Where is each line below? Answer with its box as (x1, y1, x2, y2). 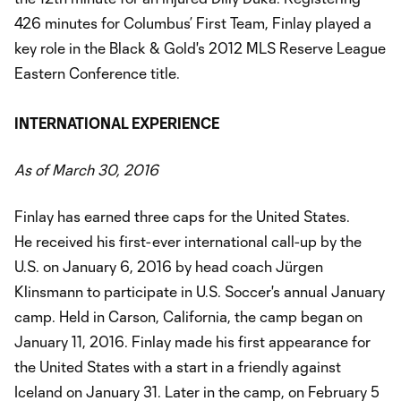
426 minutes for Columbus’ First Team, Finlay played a (14, 14, 371, 32)
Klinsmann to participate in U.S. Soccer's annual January (14, 283, 385, 301)
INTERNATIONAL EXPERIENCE (14, 115, 219, 132)
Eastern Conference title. (14, 64, 180, 82)
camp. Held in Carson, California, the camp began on (14, 308, 363, 326)
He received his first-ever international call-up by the (14, 233, 362, 251)
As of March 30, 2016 (14, 161, 158, 179)
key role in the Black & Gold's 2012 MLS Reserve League (14, 39, 386, 57)
